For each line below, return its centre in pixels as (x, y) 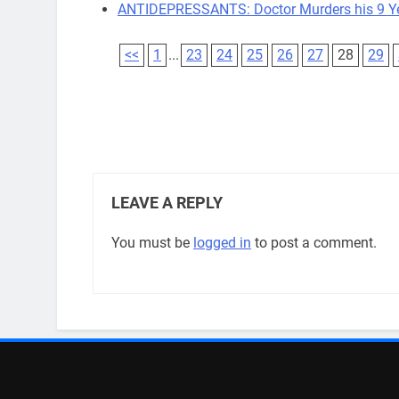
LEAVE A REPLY (167, 204)
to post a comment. (314, 243)
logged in (222, 243)
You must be (152, 243)
